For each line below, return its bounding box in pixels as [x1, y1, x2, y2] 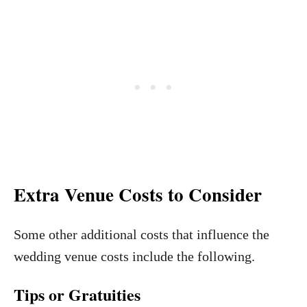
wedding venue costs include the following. [14, 249, 255, 264]
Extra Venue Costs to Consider [14, 181, 262, 208]
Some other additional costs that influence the [14, 227, 269, 242]
